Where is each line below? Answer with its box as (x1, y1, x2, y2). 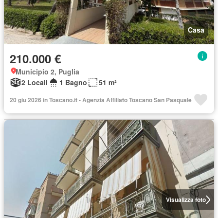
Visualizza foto (165, 195, 206, 204)
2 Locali (21, 77, 48, 87)
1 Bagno (59, 77, 87, 87)
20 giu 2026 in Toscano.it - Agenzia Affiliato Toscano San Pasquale (10, 95, 192, 104)
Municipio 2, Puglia (16, 67, 79, 76)
